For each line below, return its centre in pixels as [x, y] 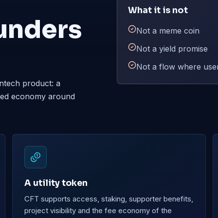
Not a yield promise [172, 49]
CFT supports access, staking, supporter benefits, [109, 199]
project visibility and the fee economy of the [98, 211]
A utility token [56, 183]
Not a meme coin [168, 31]
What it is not [158, 10]
